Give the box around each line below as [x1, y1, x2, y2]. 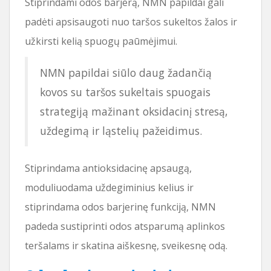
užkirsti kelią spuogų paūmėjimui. [25, 34, 177, 48]
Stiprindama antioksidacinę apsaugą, [25, 161, 192, 175]
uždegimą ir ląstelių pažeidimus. [40, 123, 202, 138]
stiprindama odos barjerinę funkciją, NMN [25, 200, 216, 214]
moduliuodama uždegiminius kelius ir [25, 180, 194, 194]
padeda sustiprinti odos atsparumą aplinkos [25, 219, 225, 233]
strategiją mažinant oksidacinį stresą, [40, 103, 228, 119]
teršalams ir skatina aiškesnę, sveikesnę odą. [25, 238, 227, 252]
